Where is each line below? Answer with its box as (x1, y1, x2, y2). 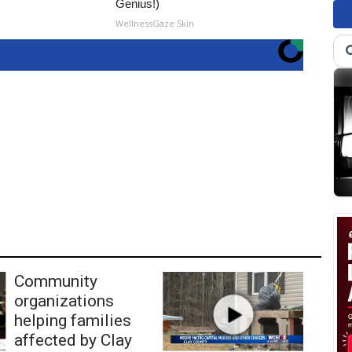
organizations (13, 291, 114, 310)
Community (13, 271, 97, 291)
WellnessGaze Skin (115, 17, 195, 29)
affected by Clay (13, 330, 132, 350)
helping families (13, 310, 131, 330)
